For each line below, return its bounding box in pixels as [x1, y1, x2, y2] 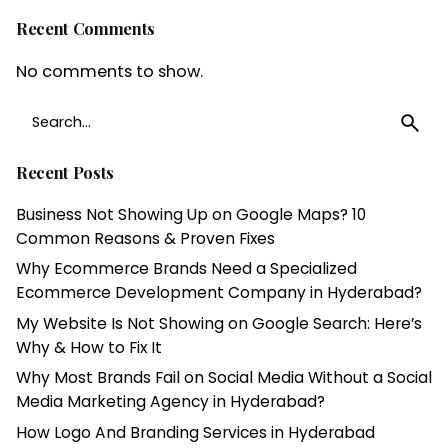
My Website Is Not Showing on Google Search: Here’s [16, 312, 422, 334]
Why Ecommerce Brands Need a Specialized [16, 258, 357, 280]
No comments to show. [16, 59, 203, 83]
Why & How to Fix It [16, 336, 162, 358]
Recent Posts [16, 160, 115, 183]
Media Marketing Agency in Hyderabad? [16, 391, 329, 413]
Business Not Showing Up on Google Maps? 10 [16, 203, 366, 225]
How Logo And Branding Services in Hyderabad [16, 421, 375, 443]
